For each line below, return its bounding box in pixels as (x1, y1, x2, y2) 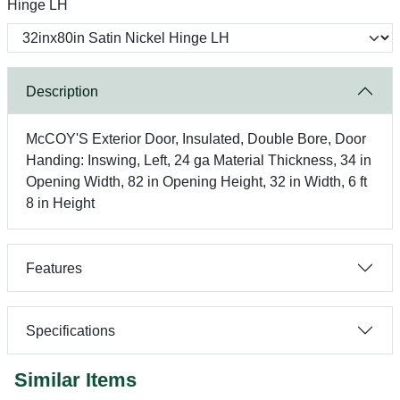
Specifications (26, 322, 115, 338)
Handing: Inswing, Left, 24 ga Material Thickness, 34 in (26, 153, 371, 168)
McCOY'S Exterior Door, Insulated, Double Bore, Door (26, 131, 366, 146)
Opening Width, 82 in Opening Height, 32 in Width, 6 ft (26, 174, 367, 189)
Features (26, 260, 82, 276)
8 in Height (26, 196, 95, 211)
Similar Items (14, 369, 137, 391)
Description (26, 83, 98, 99)
